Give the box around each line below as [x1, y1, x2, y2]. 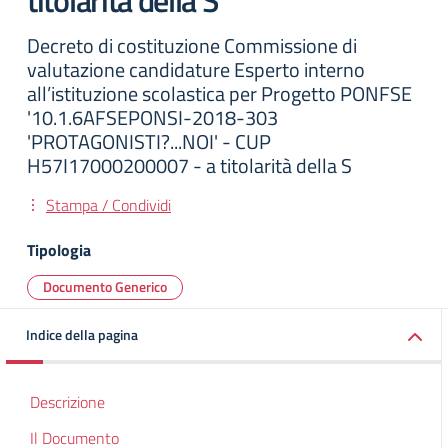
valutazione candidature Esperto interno [27, 54, 365, 85]
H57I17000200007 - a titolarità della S [27, 150, 352, 181]
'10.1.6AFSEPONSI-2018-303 [27, 102, 278, 133]
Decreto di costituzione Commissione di [27, 30, 357, 61]
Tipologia [27, 238, 91, 262]
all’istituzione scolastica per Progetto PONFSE [27, 78, 412, 109]
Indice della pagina [26, 324, 138, 345]
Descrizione [30, 390, 105, 414]
